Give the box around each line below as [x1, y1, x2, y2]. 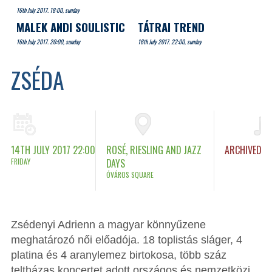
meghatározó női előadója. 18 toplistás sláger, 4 [10, 234, 242, 246]
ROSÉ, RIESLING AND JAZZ [106, 142, 202, 157]
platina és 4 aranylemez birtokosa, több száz [10, 249, 226, 262]
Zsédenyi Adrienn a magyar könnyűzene [10, 219, 206, 231]
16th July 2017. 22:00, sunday [137, 37, 202, 47]
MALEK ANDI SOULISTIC [16, 18, 125, 35]
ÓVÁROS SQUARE [106, 169, 154, 180]
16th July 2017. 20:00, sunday [16, 37, 80, 47]
